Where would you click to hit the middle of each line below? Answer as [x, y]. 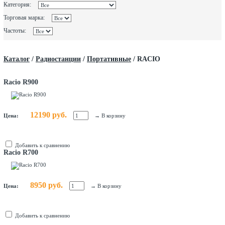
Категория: [17, 5]
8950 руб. [46, 185]
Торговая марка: [24, 18]
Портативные [109, 59]
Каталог [17, 59]
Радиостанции [58, 59]
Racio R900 [21, 82]
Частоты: [15, 31]
